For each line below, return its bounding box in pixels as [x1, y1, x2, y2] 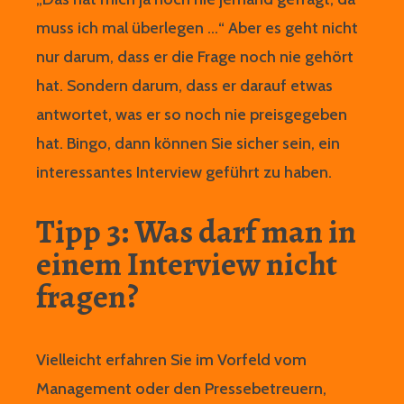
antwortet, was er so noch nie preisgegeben [36, 105, 347, 125]
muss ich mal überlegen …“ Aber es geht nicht [36, 18, 358, 39]
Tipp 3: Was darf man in [36, 209, 356, 254]
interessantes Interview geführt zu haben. [36, 162, 332, 183]
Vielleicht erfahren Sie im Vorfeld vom [36, 350, 307, 371]
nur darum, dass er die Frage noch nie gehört [36, 47, 353, 68]
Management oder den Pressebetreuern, [36, 379, 326, 399]
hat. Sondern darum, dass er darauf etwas [36, 76, 333, 96]
